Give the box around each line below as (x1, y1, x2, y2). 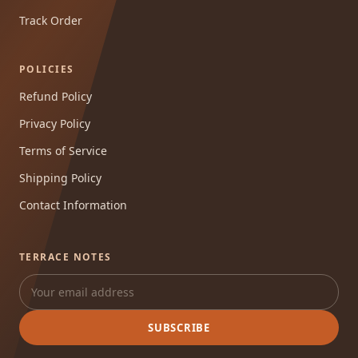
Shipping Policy (19, 170, 101, 186)
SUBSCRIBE (147, 320, 210, 336)
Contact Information (19, 197, 127, 213)
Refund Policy (19, 89, 92, 105)
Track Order (19, 13, 82, 29)
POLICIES (19, 62, 74, 77)
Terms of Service (19, 143, 107, 159)
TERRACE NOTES (19, 250, 112, 265)
